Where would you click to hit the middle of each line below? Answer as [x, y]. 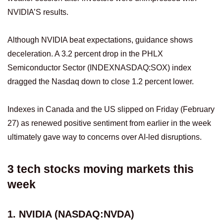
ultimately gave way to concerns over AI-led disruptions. [105, 137]
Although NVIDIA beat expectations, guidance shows [100, 40]
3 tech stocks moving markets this [101, 169]
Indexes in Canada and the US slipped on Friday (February [111, 110]
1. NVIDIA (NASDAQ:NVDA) [71, 214]
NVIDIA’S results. [38, 12]
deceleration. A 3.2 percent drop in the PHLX [85, 54]
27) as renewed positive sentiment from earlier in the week [109, 123]
